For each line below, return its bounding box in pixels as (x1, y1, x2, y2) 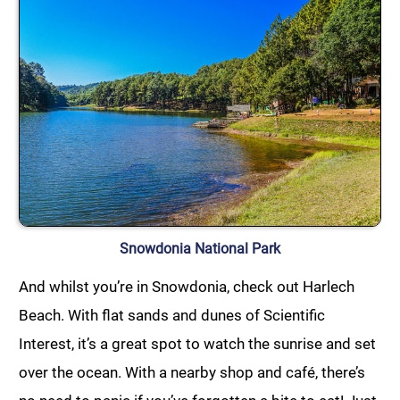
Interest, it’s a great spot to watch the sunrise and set (19, 334, 376, 353)
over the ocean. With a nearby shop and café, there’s (19, 362, 365, 381)
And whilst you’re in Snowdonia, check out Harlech (19, 277, 354, 296)
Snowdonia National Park (120, 239, 280, 257)
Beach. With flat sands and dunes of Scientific (19, 305, 325, 324)
